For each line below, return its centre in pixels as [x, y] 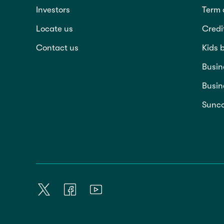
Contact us [57, 48]
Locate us [54, 29]
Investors [53, 10]
